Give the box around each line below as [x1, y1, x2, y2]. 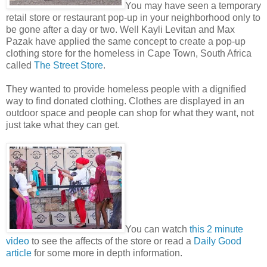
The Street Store [34, 60, 103, 70]
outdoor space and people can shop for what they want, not [6, 107, 254, 118]
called [6, 60, 34, 70]
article [6, 247, 32, 258]
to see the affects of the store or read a [29, 235, 194, 246]
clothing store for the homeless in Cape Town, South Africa [6, 48, 252, 58]
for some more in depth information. [32, 247, 182, 258]
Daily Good [194, 235, 241, 246]
